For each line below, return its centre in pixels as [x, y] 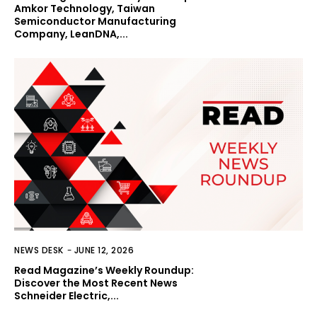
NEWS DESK [39, 250]
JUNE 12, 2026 [104, 250]
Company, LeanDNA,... [71, 34]
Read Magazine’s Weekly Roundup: [104, 271]
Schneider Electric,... [67, 296]
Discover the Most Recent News [96, 283]
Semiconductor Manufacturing [95, 21]
